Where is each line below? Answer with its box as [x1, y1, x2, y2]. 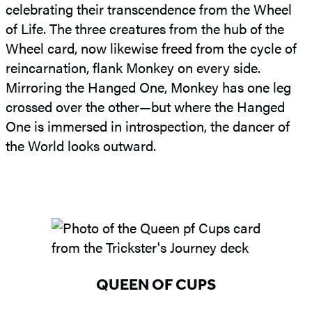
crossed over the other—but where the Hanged [6, 95, 285, 116]
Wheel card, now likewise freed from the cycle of [6, 37, 297, 58]
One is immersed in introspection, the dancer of [6, 115, 290, 136]
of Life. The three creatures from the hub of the [6, 17, 284, 38]
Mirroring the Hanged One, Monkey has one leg [6, 76, 291, 97]
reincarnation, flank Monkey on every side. [6, 56, 260, 77]
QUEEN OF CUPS [95, 274, 217, 295]
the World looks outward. [6, 134, 156, 155]
